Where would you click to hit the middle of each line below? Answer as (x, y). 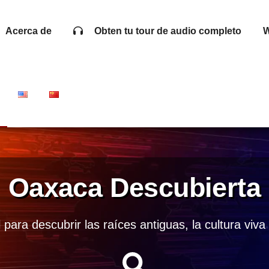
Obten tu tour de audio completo (163, 31)
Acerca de (29, 31)
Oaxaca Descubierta (134, 188)
